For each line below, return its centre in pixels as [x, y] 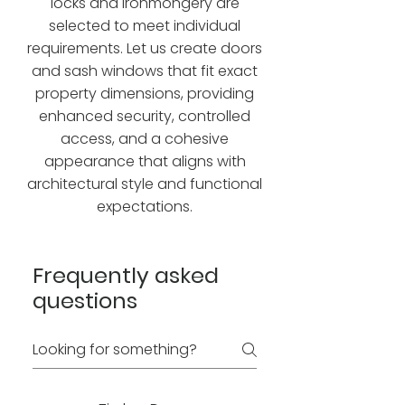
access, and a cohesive [145, 139]
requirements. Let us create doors [145, 48]
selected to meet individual [145, 26]
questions [85, 301]
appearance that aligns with [145, 161]
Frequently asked [126, 275]
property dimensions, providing [145, 94]
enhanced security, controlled [145, 116]
